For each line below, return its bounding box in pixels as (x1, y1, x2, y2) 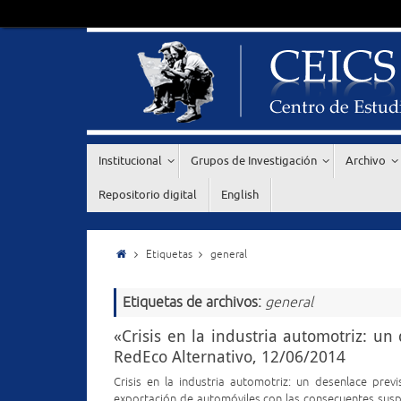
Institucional (98, 153, 162, 168)
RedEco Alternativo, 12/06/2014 (114, 346, 346, 367)
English (221, 187, 259, 202)
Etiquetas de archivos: (123, 294, 265, 311)
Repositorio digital (98, 187, 197, 202)
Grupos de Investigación (191, 153, 317, 168)
